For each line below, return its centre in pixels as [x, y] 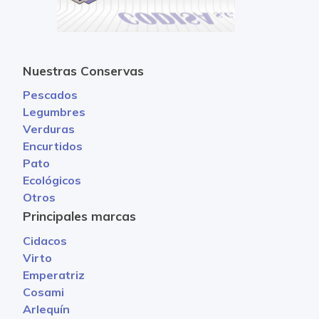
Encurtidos [53, 146]
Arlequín [46, 309]
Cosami [43, 292]
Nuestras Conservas [83, 70]
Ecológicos [52, 181]
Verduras [49, 129]
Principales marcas [79, 216]
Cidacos [45, 241]
